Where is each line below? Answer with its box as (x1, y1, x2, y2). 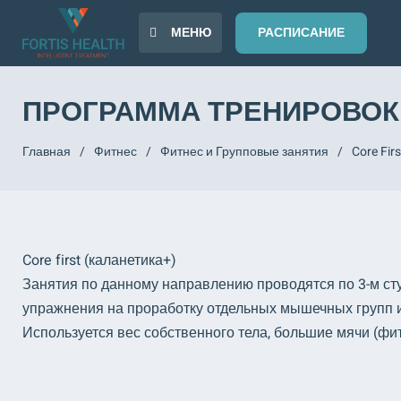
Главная (22, 142, 71, 161)
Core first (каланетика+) (22, 250, 176, 271)
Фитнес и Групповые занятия (160, 142, 328, 161)
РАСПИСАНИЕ (258, 23, 345, 42)
